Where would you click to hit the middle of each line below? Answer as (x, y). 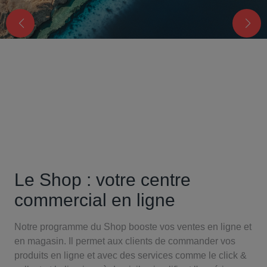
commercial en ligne (95, 200)
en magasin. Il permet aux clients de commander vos (125, 241)
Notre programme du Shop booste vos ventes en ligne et (133, 227)
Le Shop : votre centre (103, 180)
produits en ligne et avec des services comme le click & (131, 255)
